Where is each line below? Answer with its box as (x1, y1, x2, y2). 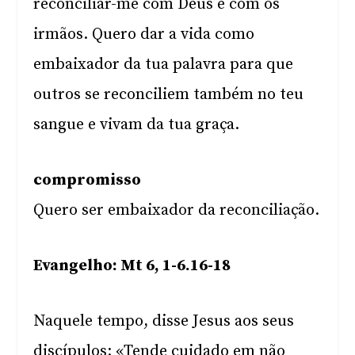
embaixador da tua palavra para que (33, 55, 294, 74)
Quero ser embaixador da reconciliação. (33, 200, 320, 220)
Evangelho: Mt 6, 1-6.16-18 (33, 256, 231, 276)
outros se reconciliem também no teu (33, 85, 304, 105)
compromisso (33, 170, 142, 190)
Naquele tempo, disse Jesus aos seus (33, 311, 295, 331)
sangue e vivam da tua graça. (33, 115, 240, 135)
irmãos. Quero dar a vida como (33, 25, 255, 44)
